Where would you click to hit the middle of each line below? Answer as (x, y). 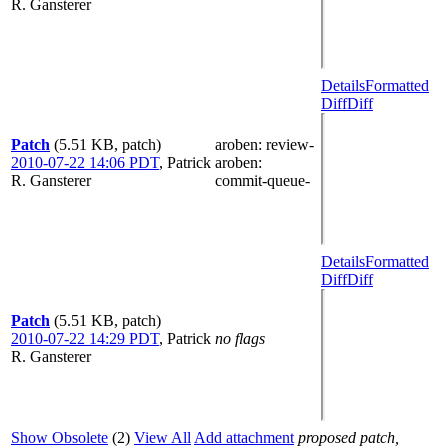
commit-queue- (262, 180)
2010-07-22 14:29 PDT (85, 338)
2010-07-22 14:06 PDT (85, 162)
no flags (240, 338)
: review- (286, 144)
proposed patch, (348, 437)
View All (162, 437)
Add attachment (244, 437)
